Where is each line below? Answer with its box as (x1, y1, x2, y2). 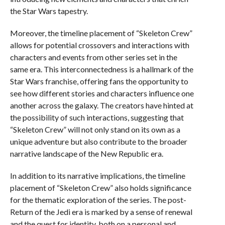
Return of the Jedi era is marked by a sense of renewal (10, 207, 192, 216)
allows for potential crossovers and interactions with (10, 40, 189, 50)
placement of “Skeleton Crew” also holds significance (10, 183, 191, 192)
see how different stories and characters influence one (10, 88, 194, 98)
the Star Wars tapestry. (10, 6, 88, 16)
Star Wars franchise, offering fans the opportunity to (10, 76, 188, 86)
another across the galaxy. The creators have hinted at (10, 100, 193, 110)
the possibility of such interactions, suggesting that (10, 113, 184, 122)
